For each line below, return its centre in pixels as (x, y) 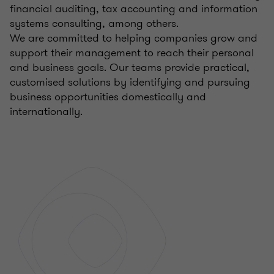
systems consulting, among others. (94, 23)
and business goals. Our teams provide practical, (130, 67)
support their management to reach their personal (132, 53)
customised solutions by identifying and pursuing (130, 82)
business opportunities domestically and (108, 97)
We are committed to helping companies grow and (134, 38)
